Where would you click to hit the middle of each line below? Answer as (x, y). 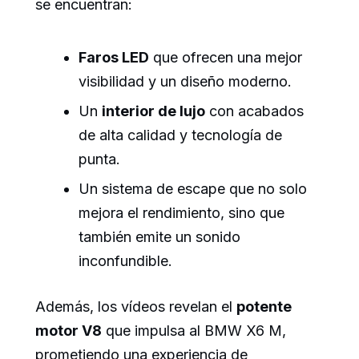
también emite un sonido (159, 237)
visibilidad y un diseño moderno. (185, 81)
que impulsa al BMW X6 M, (194, 331)
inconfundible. (125, 261)
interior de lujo (153, 111)
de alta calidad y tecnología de (180, 135)
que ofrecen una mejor (226, 57)
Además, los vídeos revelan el (136, 307)
